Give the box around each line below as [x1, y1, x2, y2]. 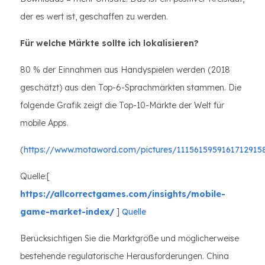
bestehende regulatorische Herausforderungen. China [20, 251, 229, 261]
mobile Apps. [20, 118, 69, 128]
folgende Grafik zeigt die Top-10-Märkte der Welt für [20, 100, 224, 111]
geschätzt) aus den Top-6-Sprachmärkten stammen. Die [20, 82, 241, 93]
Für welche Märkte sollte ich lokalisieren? [20, 38, 199, 49]
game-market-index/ [20, 206, 114, 217]
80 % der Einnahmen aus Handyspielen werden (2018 [20, 64, 230, 75]
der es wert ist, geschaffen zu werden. [20, 11, 168, 22]
